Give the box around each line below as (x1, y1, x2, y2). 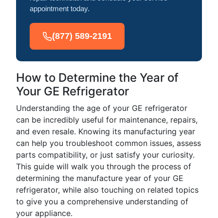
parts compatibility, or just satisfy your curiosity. (16, 150, 195, 160)
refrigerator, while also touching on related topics (16, 185, 199, 195)
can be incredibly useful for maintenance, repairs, (16, 115, 198, 125)
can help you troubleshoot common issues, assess (16, 138, 201, 148)
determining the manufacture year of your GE (16, 173, 183, 183)
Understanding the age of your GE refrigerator (16, 103, 187, 113)
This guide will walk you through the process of (16, 162, 191, 171)
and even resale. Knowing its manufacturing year (16, 127, 195, 136)
